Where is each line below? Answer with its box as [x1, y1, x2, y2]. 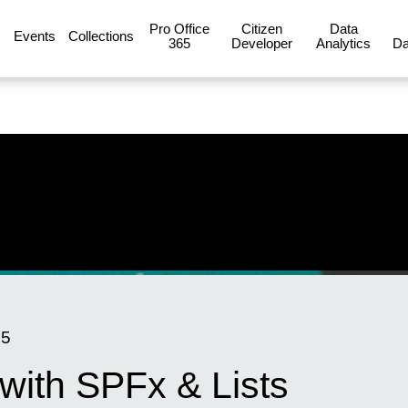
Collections [68, 27, 134, 44]
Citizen [240, 20, 282, 36]
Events [14, 27, 56, 44]
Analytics [316, 35, 371, 51]
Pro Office [149, 20, 209, 36]
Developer [230, 35, 292, 51]
